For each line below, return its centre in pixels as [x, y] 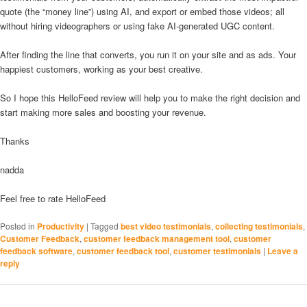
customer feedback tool [123, 251]
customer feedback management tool [157, 239]
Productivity [61, 226]
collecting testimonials [259, 226]
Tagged [105, 226]
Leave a [283, 251]
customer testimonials [217, 251]
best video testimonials [166, 226]
